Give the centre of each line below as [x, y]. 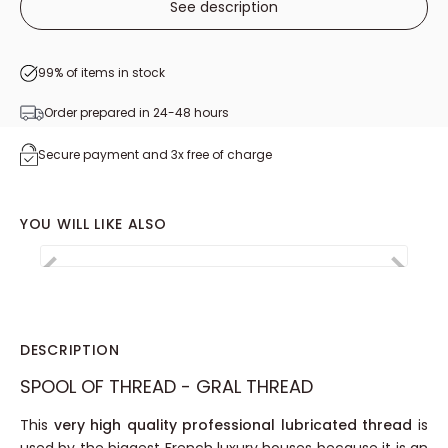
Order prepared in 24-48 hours [136, 135]
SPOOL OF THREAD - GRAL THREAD [166, 409]
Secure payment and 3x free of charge [155, 177]
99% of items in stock [101, 95]
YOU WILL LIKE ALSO [93, 247]
